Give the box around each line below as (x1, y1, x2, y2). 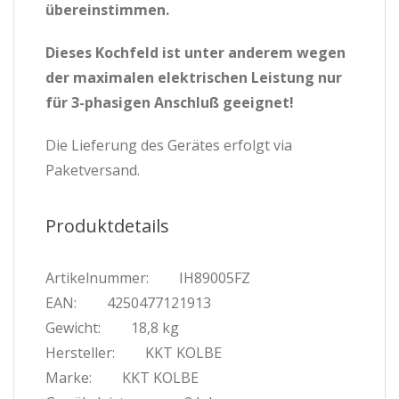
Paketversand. (45, 160, 140, 180)
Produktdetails (45, 214, 169, 238)
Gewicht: (45, 318, 101, 338)
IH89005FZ (179, 268, 250, 288)
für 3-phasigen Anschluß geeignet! (45, 93, 294, 112)
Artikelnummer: (45, 268, 149, 288)
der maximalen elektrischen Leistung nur (45, 68, 342, 87)
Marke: (45, 368, 92, 387)
